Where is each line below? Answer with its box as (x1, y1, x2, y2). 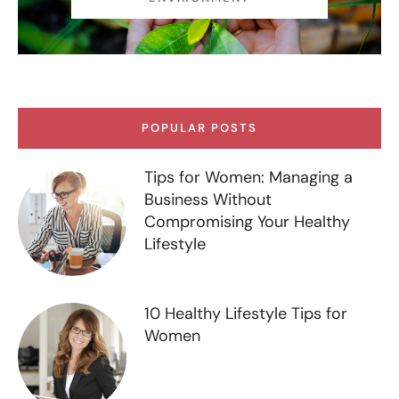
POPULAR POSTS (142, 120, 257, 136)
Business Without (144, 189, 273, 211)
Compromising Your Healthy (144, 211, 351, 233)
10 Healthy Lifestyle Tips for (144, 302, 348, 324)
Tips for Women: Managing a (144, 167, 354, 189)
